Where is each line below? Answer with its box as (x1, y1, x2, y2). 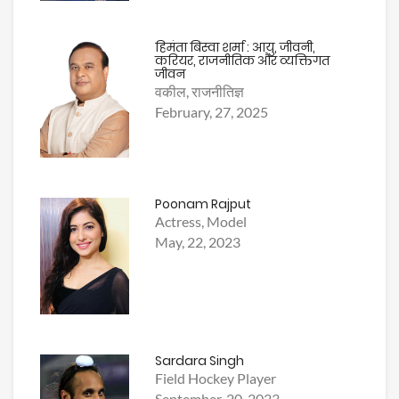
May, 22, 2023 (155, 233, 241, 251)
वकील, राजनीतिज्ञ (155, 83, 245, 101)
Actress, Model (155, 213, 248, 231)
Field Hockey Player (155, 370, 277, 387)
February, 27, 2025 (155, 103, 269, 121)
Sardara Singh (155, 352, 245, 370)
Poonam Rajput (155, 195, 252, 214)
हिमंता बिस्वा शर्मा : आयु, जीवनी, (155, 38, 316, 57)
